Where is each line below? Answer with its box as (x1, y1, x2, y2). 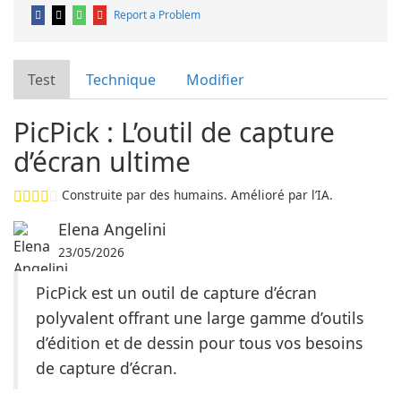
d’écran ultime (13, 143, 191, 180)
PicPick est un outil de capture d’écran (36, 282, 317, 303)
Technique (86, 70, 156, 90)
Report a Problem (114, 7, 200, 22)
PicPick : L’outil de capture (13, 114, 335, 150)
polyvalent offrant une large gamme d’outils (36, 307, 363, 328)
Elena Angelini (58, 218, 166, 240)
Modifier (186, 70, 244, 90)
